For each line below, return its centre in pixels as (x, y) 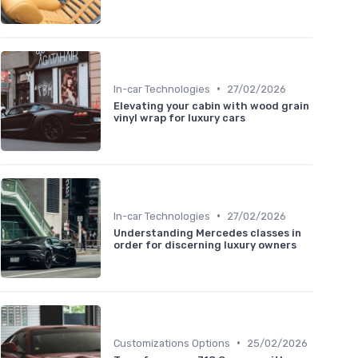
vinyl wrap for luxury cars (179, 117)
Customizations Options (172, 343)
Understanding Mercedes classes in (207, 233)
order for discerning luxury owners (205, 245)
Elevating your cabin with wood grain (211, 105)
